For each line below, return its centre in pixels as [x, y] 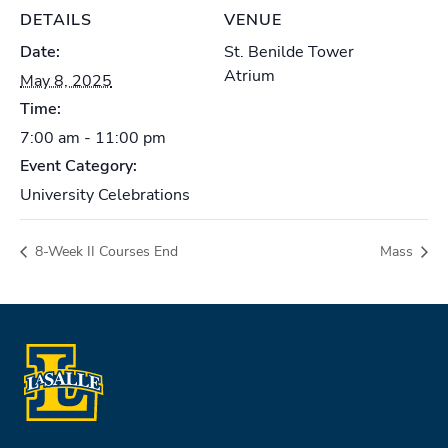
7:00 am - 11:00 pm [93, 137]
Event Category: [78, 165]
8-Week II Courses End [104, 252]
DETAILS [56, 19]
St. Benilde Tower [289, 51]
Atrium [249, 75]
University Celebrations [105, 194]
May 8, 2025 [66, 80]
